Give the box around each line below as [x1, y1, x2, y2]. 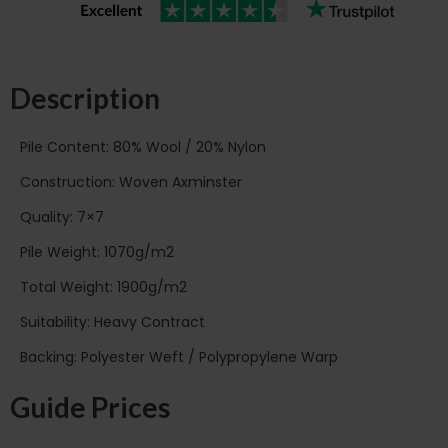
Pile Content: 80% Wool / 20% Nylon [20, 137, 266, 158]
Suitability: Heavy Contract [20, 312, 205, 333]
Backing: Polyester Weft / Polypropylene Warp [20, 347, 338, 368]
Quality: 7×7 [20, 207, 104, 228]
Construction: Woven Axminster [20, 172, 242, 193]
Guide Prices [10, 390, 170, 425]
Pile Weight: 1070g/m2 [20, 242, 174, 263]
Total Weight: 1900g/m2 [20, 277, 187, 298]
